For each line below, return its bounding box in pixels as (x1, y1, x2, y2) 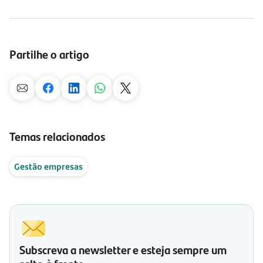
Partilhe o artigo (9, 45, 89, 62)
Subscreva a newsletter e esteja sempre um (19, 241, 227, 258)
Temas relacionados (9, 127, 105, 144)
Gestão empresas (14, 161, 83, 172)
